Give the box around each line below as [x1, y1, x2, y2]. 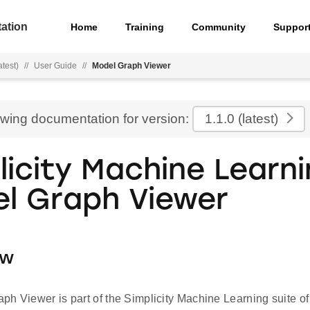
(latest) [235, 111, 278, 126]
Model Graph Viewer [92, 61, 171, 71]
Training [125, 21, 165, 33]
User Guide [34, 61, 77, 71]
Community [192, 21, 246, 33]
